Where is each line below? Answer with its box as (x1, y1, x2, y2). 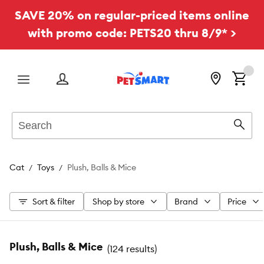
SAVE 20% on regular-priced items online (15, 8, 249, 22)
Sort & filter (32, 196, 75, 207)
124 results (110, 242, 154, 255)
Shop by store (92, 196, 144, 207)
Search (12, 112, 39, 123)
